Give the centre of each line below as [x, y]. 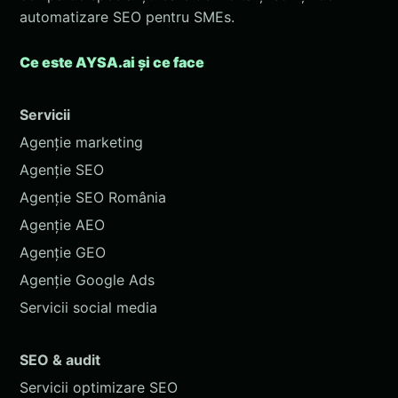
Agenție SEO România [93, 197]
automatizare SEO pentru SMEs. [127, 16]
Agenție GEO [63, 252]
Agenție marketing [81, 142]
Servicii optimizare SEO [99, 387]
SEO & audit [60, 359]
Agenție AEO [62, 224]
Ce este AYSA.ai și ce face [112, 62]
